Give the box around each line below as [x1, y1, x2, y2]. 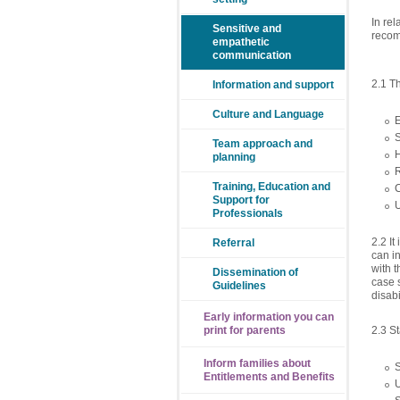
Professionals [212, 207, 283, 220]
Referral [212, 237, 254, 249]
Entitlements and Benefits [204, 371, 335, 383]
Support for [212, 194, 270, 206]
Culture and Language [212, 108, 324, 121]
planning [212, 151, 255, 163]
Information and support [212, 79, 334, 91]
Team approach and [212, 137, 312, 150]
